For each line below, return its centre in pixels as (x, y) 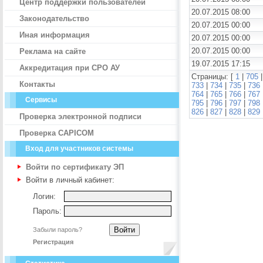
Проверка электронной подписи (80, 117)
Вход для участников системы (79, 149)
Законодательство (54, 18)
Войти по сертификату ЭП (75, 167)
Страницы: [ (213, 77)
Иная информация (55, 35)
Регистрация (53, 242)
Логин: (44, 196)
